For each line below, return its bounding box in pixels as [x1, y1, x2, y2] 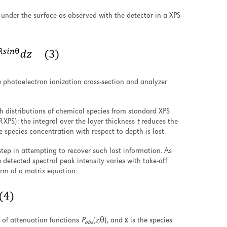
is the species [128, 217, 172, 225]
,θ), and [98, 217, 125, 225]
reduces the [139, 118, 178, 126]
